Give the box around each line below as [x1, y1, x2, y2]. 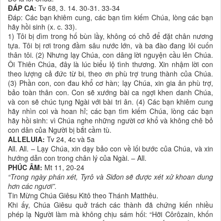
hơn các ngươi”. [8, 181, 57, 191]
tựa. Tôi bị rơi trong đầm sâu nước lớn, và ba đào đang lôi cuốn [8, 40, 213, 51]
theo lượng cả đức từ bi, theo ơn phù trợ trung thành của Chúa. [8, 69, 213, 79]
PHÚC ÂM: [8, 162, 42, 173]
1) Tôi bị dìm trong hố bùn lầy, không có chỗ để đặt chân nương [8, 31, 213, 41]
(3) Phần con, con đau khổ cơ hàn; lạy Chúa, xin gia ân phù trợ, [8, 78, 213, 88]
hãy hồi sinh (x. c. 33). [8, 22, 77, 32]
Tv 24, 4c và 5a [45, 134, 95, 145]
